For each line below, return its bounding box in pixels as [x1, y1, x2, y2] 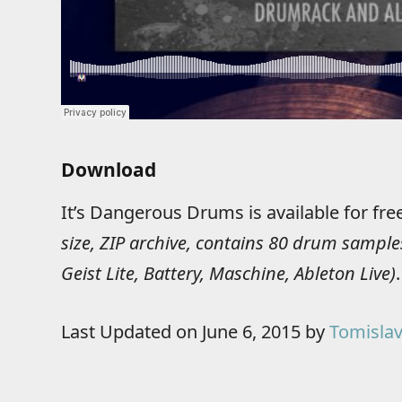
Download [60, 156, 156, 182]
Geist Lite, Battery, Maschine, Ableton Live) [60, 261, 396, 286]
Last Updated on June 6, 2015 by [60, 319, 329, 345]
